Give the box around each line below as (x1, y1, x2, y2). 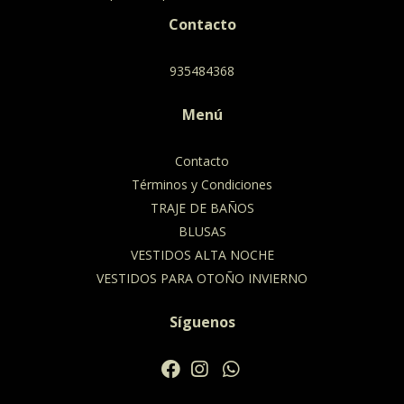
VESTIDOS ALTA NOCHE (130, 246, 274, 264)
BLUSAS (178, 223, 226, 241)
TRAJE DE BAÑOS (150, 199, 254, 217)
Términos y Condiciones (132, 176, 272, 194)
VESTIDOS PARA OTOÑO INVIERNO (96, 270, 308, 288)
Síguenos (169, 312, 235, 333)
